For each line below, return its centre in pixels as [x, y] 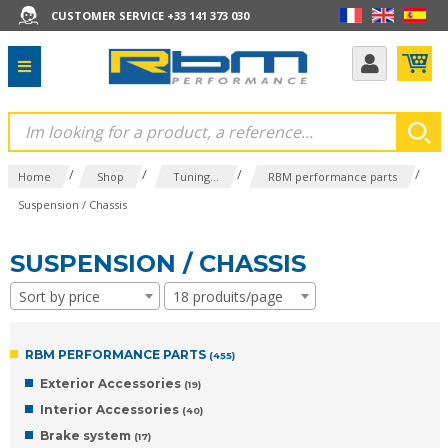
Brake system [87, 435]
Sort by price [59, 296]
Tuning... [195, 176]
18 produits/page [228, 296]
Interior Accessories [111, 409]
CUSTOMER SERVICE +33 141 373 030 [149, 15]
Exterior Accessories [112, 383]
